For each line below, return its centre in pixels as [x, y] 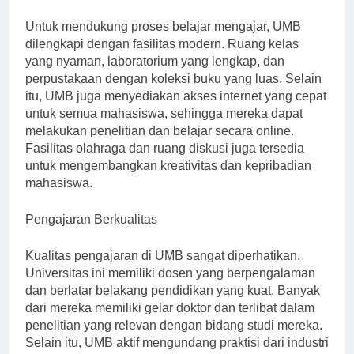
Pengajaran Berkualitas [91, 233]
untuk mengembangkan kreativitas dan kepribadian [168, 179]
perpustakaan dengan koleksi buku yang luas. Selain [173, 92]
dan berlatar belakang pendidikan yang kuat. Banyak [173, 304]
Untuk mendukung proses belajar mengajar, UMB [163, 40]
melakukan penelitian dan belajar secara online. [160, 145]
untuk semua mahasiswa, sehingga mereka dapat [164, 127]
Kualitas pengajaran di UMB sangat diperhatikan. [163, 269]
